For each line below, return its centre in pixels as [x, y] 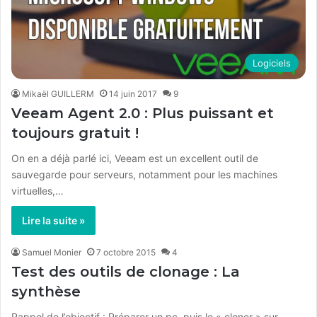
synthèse [46, 292]
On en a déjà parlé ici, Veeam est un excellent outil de [135, 158]
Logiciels [272, 63]
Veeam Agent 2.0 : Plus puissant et [143, 114]
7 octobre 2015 [126, 253]
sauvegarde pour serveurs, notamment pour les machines [144, 175]
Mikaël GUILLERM [58, 94]
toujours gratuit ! [75, 133]
